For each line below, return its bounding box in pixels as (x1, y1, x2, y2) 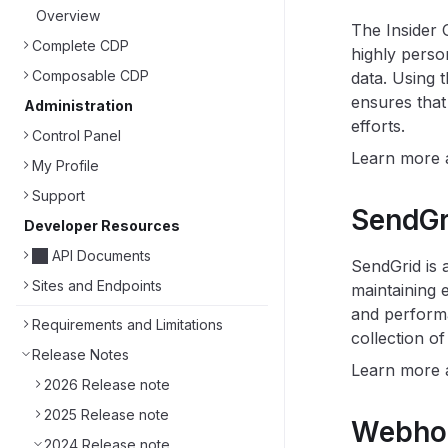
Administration (24, 97, 133, 114)
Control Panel (32, 127, 121, 144)
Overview (36, 7, 100, 24)
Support (32, 187, 85, 204)
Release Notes (32, 346, 129, 363)
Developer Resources (24, 217, 180, 234)
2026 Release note (44, 376, 170, 393)
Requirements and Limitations (32, 316, 223, 333)
